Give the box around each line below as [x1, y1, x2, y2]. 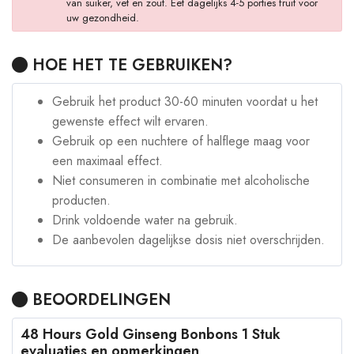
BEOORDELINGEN [28, 288, 171, 312]
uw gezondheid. [66, 9, 139, 25]
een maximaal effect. [52, 152, 163, 171]
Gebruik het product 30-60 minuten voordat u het [52, 92, 318, 111]
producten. [52, 191, 111, 210]
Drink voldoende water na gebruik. [52, 211, 238, 230]
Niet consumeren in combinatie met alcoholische [52, 171, 310, 190]
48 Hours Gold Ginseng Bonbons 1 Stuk [21, 324, 281, 345]
